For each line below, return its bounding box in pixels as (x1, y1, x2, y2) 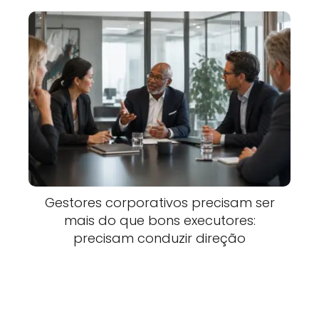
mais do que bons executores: (63, 211, 256, 229)
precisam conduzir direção (73, 229, 246, 247)
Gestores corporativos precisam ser (44, 193, 275, 211)
